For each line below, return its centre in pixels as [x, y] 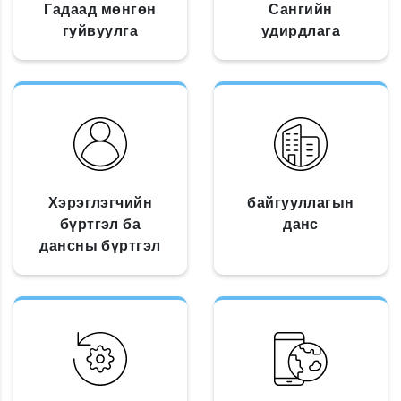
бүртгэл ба [100, 224]
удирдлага [301, 30]
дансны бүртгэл [100, 245]
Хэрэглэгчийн [100, 202]
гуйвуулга [100, 30]
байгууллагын [301, 202]
